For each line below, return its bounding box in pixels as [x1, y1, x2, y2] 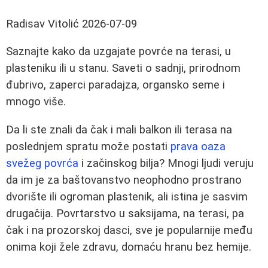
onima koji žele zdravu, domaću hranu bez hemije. [6, 240, 251, 254]
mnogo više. [6, 95, 66, 109]
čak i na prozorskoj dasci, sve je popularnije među [6, 224, 252, 237]
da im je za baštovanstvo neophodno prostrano [6, 173, 242, 187]
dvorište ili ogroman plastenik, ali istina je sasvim [6, 190, 248, 204]
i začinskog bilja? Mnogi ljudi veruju [78, 157, 254, 170]
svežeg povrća [6, 157, 78, 170]
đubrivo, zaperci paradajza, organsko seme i [6, 78, 225, 92]
